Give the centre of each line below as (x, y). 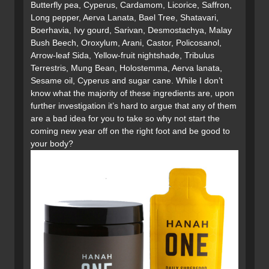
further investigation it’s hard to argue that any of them (134, 106)
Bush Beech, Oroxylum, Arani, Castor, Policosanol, (126, 43)
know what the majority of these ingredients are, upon (132, 93)
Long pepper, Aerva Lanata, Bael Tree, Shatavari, (125, 18)
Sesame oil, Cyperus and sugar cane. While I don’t (127, 81)
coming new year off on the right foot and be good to (130, 131)
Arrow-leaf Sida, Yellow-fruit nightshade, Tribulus (122, 56)
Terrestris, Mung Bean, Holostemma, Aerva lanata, (126, 68)
